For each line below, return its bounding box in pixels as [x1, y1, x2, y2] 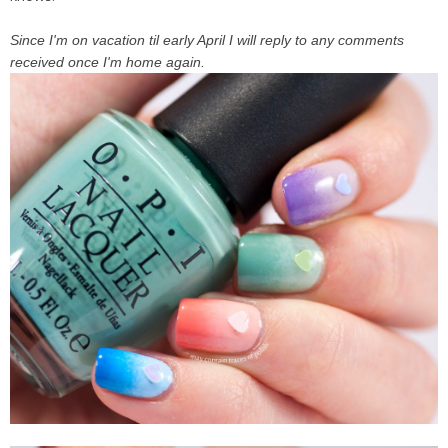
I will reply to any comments [229, 31, 404, 48]
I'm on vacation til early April [49, 31, 229, 48]
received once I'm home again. [10, 53, 205, 70]
